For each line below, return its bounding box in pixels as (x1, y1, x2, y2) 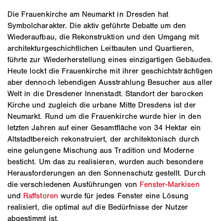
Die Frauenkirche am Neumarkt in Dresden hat (7, 9, 169, 19)
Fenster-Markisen (139, 179, 200, 189)
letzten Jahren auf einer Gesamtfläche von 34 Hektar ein (7, 122, 201, 132)
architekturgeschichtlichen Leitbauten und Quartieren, (7, 43, 194, 53)
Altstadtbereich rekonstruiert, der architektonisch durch (7, 134, 199, 144)
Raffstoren (23, 190, 58, 200)
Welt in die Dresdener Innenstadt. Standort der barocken (7, 88, 203, 98)
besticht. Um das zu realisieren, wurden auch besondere (7, 156, 203, 166)
